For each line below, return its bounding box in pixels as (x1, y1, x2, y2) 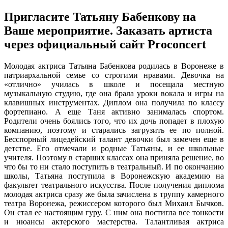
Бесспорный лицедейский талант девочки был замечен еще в (4, 134, 224, 144)
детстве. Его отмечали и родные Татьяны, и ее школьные (4, 144, 224, 153)
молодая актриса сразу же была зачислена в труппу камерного (4, 189, 224, 198)
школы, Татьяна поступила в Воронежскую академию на (4, 171, 224, 180)
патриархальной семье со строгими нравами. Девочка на (4, 70, 224, 79)
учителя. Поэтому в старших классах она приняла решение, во (4, 153, 224, 162)
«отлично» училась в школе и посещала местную (4, 79, 224, 89)
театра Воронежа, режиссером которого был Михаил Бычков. (4, 198, 224, 208)
